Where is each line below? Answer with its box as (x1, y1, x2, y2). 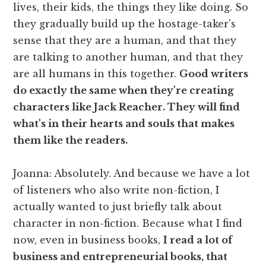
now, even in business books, (13, 233, 164, 246)
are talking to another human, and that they (13, 50, 243, 63)
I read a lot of (163, 233, 233, 246)
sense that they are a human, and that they (13, 34, 237, 46)
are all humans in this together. (13, 67, 180, 80)
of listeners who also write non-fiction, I (13, 183, 220, 196)
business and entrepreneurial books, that (13, 250, 228, 262)
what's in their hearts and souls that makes (13, 117, 235, 129)
